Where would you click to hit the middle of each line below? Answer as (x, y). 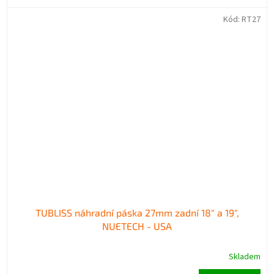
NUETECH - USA (137, 226)
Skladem (245, 257)
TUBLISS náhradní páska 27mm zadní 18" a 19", (137, 212)
